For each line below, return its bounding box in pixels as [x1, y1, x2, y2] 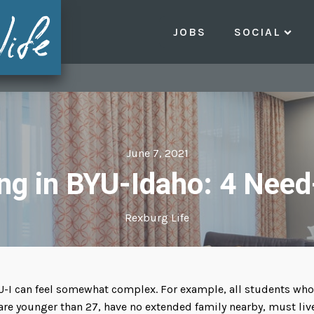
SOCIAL [233, 25, 281, 39]
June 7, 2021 [125, 146, 189, 160]
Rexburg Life [125, 210, 189, 224]
